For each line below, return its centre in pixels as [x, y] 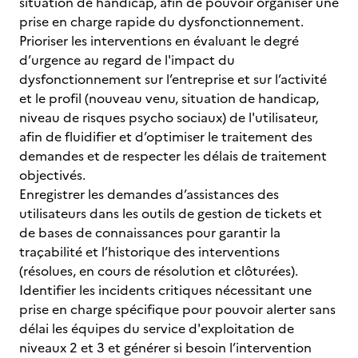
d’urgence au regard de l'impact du [127, 60]
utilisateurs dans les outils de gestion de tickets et [171, 213]
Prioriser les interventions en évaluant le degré [159, 41]
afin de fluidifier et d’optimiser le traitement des [166, 137]
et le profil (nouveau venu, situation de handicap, [169, 98]
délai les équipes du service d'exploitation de [157, 328]
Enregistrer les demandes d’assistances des [149, 194]
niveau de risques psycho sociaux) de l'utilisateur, [169, 117]
